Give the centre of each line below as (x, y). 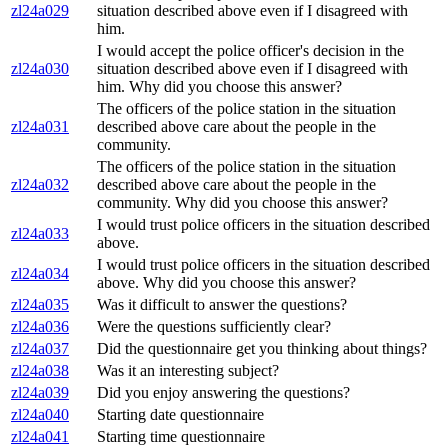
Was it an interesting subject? (188, 371)
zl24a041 (40, 437)
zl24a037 (40, 349)
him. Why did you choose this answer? (219, 87)
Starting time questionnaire (181, 437)
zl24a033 (40, 234)
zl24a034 (40, 274)
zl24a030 (40, 69)
